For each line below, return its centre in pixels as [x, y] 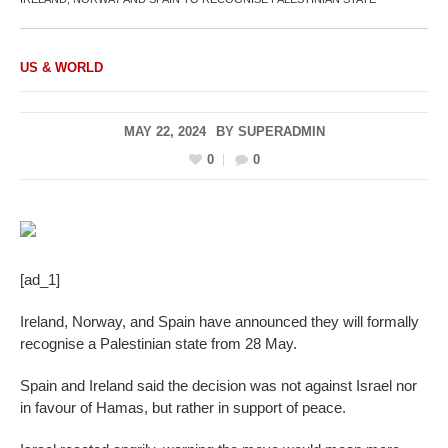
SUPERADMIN [281, 131]
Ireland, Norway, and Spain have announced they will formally [219, 322]
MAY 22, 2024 [164, 131]
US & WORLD [61, 67]
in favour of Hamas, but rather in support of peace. [183, 408]
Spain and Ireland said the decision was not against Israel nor [218, 386]
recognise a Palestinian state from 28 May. [158, 344]
